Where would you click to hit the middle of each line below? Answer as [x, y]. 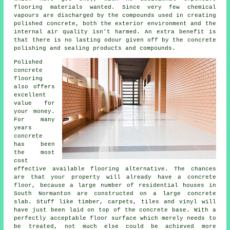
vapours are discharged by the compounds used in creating [115, 16]
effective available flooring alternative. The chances [115, 169]
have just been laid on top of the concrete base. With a [115, 210]
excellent [30, 95]
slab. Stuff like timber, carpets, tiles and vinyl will [115, 202]
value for [34, 103]
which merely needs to [176, 218]
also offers [34, 87]
